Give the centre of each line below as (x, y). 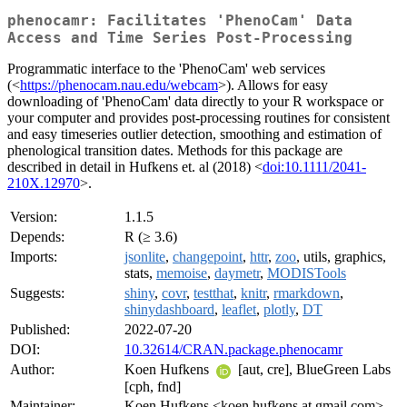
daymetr (237, 273)
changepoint (208, 257)
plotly (279, 310)
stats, (140, 273)
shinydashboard (169, 310)
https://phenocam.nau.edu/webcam (119, 85)
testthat (213, 293)
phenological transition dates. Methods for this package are (175, 151)
